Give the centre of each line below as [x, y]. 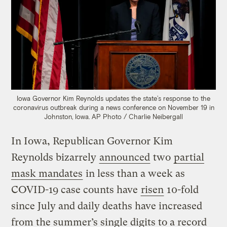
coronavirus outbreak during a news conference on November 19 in [113, 108]
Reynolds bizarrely [55, 158]
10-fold [182, 190]
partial [189, 158]
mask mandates [47, 174]
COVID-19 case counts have [76, 190]
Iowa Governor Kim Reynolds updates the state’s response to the [113, 99]
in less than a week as [134, 174]
